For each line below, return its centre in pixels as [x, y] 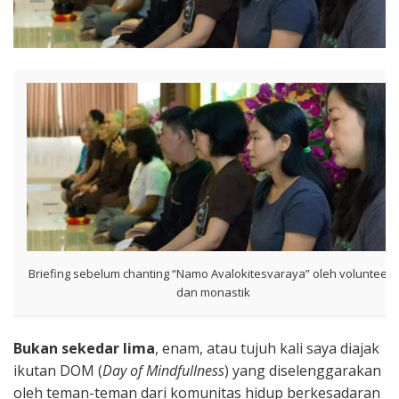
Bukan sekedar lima [84, 348]
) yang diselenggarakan [303, 370]
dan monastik [213, 292]
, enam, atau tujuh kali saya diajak [267, 348]
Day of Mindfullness [163, 370]
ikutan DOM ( [58, 370]
